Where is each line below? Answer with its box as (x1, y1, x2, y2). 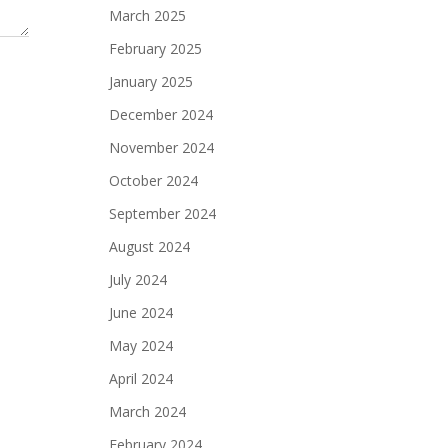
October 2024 (109, 171, 198, 190)
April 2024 (109, 369, 173, 388)
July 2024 (109, 270, 167, 289)
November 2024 (109, 138, 214, 157)
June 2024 (109, 303, 173, 322)
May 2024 (109, 336, 173, 355)
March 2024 (109, 402, 186, 421)
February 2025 (109, 39, 202, 58)
